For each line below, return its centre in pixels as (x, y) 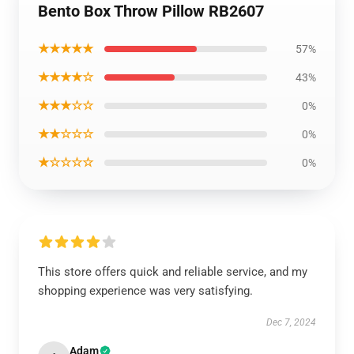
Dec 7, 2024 (291, 322)
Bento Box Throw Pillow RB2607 (151, 11)
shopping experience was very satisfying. (145, 291)
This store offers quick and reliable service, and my (173, 272)
